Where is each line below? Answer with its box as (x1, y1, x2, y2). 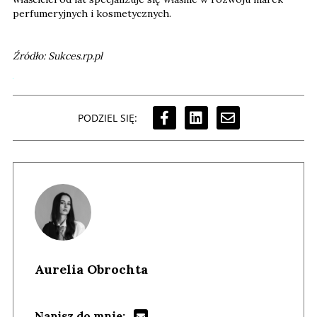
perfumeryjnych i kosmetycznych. (13, 7, 171, 21)
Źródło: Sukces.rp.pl (13, 50, 103, 63)
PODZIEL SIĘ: (77, 110, 137, 125)
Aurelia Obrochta (35, 261, 148, 278)
